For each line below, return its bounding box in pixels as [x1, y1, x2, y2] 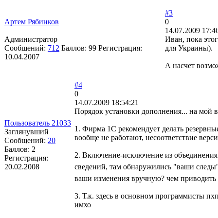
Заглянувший [4, 127, 49, 136]
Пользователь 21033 [4, 118, 71, 127]
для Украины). [165, 43, 213, 52]
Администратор [4, 35, 57, 43]
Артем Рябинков [4, 17, 59, 26]
